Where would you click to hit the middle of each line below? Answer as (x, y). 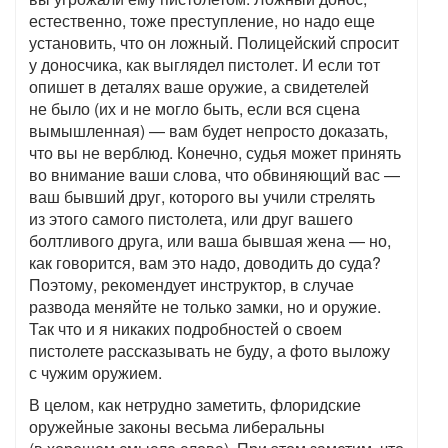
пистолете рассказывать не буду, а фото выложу (209, 351)
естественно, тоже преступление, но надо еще (202, 21)
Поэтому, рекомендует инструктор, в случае (191, 285)
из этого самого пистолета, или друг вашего (191, 219)
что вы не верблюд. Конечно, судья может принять (215, 153)
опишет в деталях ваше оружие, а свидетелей (199, 87)
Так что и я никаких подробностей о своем (185, 329)
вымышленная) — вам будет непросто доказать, (208, 131)
